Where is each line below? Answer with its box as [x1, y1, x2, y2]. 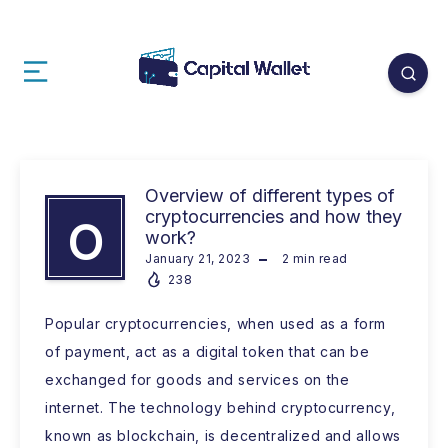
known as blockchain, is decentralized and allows [45, 427, 401, 445]
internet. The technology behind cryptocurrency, [45, 399, 396, 417]
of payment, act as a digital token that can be [45, 343, 370, 361]
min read [289, 251, 348, 267]
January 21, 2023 [145, 251, 250, 267]
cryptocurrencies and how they [145, 206, 402, 228]
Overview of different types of [145, 185, 395, 207]
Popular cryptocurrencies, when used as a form [45, 315, 387, 333]
